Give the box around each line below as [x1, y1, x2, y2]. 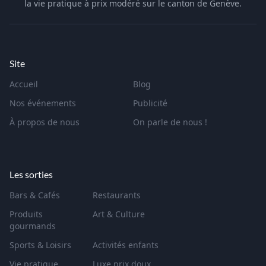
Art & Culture [93, 208, 145, 220]
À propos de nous [9, 116, 80, 128]
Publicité [133, 97, 167, 109]
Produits [9, 208, 43, 220]
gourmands [9, 220, 56, 232]
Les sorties [9, 169, 53, 180]
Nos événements [9, 97, 76, 109]
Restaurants [93, 189, 141, 201]
